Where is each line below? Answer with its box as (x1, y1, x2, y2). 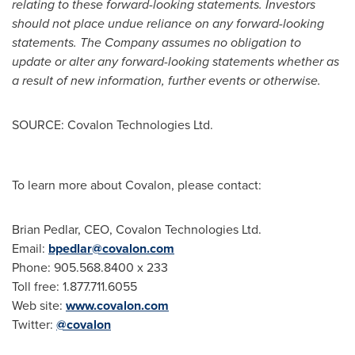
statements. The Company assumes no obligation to (12, 33, 301, 52)
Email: (12, 239, 48, 258)
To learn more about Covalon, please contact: (12, 176, 261, 194)
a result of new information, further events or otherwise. (12, 71, 321, 90)
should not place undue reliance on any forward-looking (12, 14, 324, 32)
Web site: (12, 296, 66, 315)
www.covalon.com (66, 296, 169, 315)
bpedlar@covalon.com (48, 239, 174, 258)
